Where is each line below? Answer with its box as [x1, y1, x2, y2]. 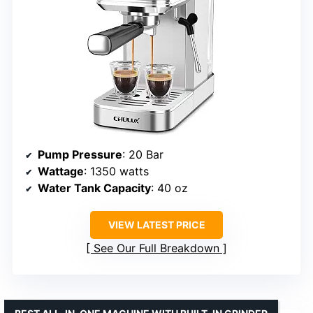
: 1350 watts [84, 163, 149, 178]
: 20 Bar [122, 147, 163, 161]
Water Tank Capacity [38, 180, 151, 195]
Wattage [38, 163, 84, 178]
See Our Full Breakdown [94, 240, 219, 255]
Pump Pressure [38, 147, 122, 161]
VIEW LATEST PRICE [108, 218, 205, 231]
